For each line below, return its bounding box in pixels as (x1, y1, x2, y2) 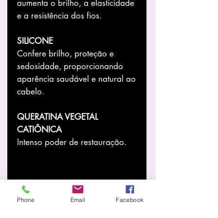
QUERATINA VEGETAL (17, 111, 98, 122)
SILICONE (17, 35, 53, 46)
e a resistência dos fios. (17, 10, 102, 21)
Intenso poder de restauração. (17, 136, 127, 147)
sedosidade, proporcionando (17, 60, 123, 72)
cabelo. (17, 86, 44, 97)
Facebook (116, 196, 144, 203)
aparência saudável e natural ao (17, 73, 136, 84)
